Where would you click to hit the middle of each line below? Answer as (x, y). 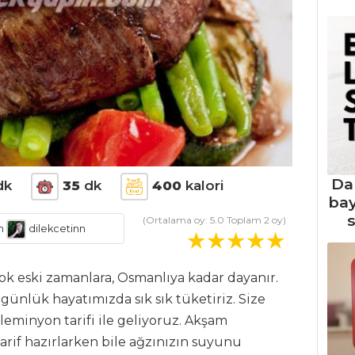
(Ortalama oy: (176, 220)
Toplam (244, 220)
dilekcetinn (55, 229)
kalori (202, 186)
